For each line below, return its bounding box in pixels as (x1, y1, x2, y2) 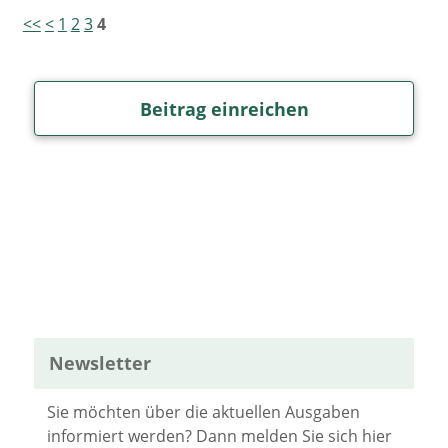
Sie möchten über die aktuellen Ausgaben (47, 401, 361, 424)
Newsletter (48, 350, 151, 376)
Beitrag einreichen (139, 96, 309, 121)
